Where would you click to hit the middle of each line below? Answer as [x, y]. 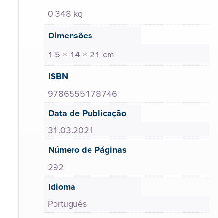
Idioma [62, 187]
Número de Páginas [87, 150]
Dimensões [70, 35]
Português [67, 204]
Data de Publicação [87, 113]
